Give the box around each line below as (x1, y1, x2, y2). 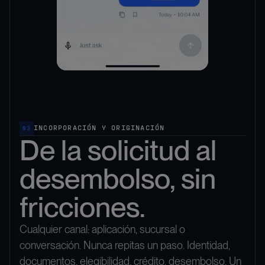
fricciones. (20, 190, 146, 225)
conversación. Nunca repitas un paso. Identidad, (20, 239, 230, 252)
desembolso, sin (20, 161, 216, 196)
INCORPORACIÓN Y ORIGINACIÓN (34, 124, 165, 134)
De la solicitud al (20, 133, 216, 168)
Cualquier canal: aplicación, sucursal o (20, 223, 185, 236)
